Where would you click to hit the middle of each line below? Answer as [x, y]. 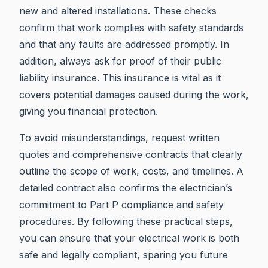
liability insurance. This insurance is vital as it [120, 77]
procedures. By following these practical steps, [126, 221]
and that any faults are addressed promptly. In [124, 44]
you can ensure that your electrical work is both [129, 238]
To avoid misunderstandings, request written [119, 137]
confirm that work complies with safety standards [131, 27]
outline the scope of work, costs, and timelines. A [131, 171]
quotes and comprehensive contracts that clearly [131, 154]
